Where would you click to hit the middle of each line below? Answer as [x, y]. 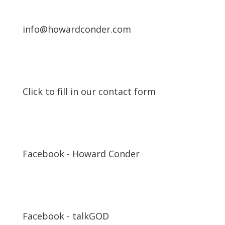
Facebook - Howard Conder [81, 154]
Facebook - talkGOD [66, 216]
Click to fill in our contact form [89, 91]
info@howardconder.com [77, 29]
